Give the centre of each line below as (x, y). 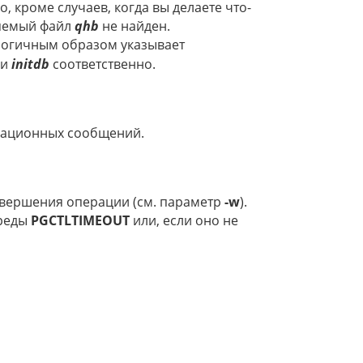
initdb (30, 64)
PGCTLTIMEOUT (80, 221)
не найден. (135, 26)
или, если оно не (184, 221)
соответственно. (102, 64)
